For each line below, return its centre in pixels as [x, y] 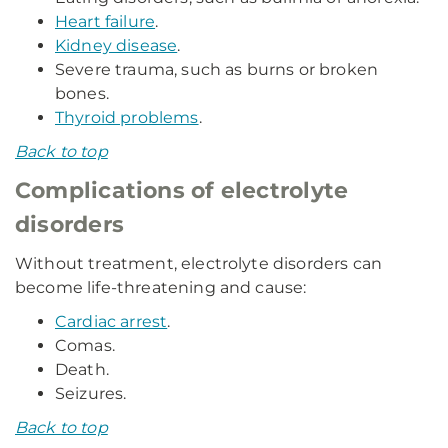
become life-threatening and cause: [161, 287]
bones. [82, 93]
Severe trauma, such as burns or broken [217, 69]
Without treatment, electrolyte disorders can [199, 263]
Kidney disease [116, 45]
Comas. [85, 345]
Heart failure [105, 21]
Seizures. [91, 393]
